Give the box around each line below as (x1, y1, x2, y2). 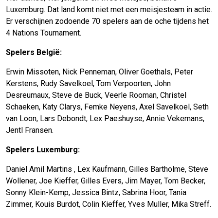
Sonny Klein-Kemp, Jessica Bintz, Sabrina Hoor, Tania (6, 188, 186, 198)
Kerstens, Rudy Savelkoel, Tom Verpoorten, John (6, 79, 171, 89)
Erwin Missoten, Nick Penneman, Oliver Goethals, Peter (6, 67, 193, 77)
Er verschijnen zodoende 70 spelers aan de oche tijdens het (6, 17, 209, 26)
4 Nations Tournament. (6, 28, 81, 38)
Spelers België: (6, 48, 62, 57)
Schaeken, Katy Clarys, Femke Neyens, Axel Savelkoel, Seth (6, 102, 209, 112)
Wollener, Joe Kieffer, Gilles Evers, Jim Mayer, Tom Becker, (6, 176, 205, 186)
